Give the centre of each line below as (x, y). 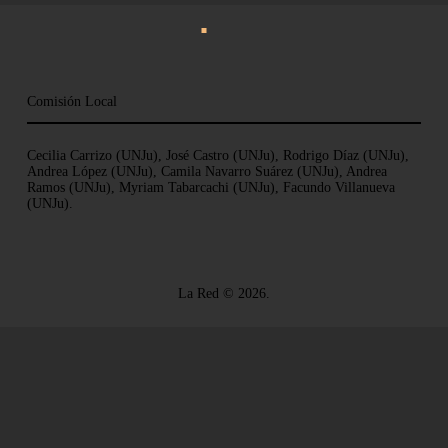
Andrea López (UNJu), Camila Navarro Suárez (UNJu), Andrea (206, 172)
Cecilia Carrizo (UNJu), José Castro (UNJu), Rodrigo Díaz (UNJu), (217, 156)
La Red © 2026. (224, 294)
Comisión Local (71, 101)
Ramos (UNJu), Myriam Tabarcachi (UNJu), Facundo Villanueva (210, 188)
